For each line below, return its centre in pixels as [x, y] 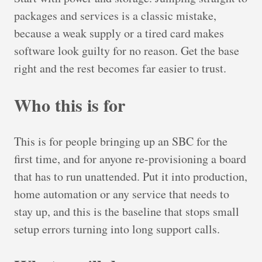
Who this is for [70, 105]
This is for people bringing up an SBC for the [121, 142]
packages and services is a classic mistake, [115, 16]
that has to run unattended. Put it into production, [131, 177]
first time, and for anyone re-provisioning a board [130, 159]
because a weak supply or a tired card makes [119, 33]
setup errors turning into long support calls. [117, 229]
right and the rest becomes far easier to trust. [120, 68]
